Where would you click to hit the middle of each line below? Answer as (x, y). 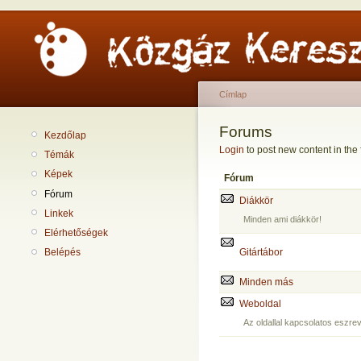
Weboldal (260, 304)
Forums (246, 132)
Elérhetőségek (76, 232)
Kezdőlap (65, 135)
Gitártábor (261, 252)
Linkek (59, 213)
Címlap (233, 94)
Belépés (62, 253)
